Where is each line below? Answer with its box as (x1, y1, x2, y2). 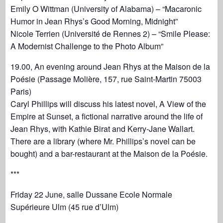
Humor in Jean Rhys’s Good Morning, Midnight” (10, 15, 178, 27)
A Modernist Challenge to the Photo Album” (10, 40, 164, 52)
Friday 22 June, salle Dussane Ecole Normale (10, 189, 173, 200)
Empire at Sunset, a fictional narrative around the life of (10, 111, 203, 122)
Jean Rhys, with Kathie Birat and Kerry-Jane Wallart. (10, 123, 195, 134)
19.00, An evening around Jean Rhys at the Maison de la (10, 61, 211, 72)
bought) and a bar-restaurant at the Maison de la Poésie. (10, 148, 208, 159)
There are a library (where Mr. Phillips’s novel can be (10, 135, 196, 147)
